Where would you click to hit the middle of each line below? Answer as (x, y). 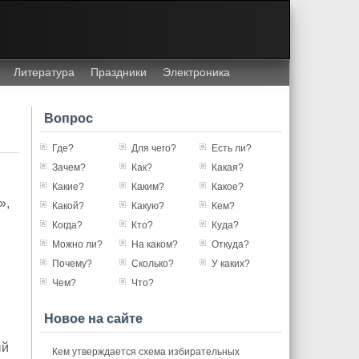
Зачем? (69, 167)
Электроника (196, 72)
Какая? (227, 167)
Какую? (148, 206)
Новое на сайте (93, 319)
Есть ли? (231, 148)
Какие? (68, 187)
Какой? (68, 206)
